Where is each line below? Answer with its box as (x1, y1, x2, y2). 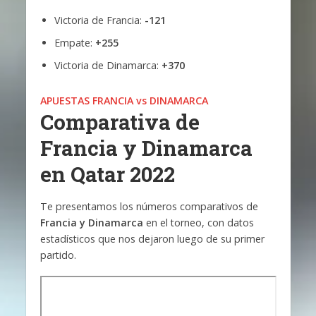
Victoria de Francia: (54, 13, 145, 27)
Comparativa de (39, 107, 200, 135)
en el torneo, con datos (142, 215, 254, 229)
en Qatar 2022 (39, 159, 175, 188)
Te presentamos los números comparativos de (39, 199, 258, 213)
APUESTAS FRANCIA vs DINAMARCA (39, 93, 208, 107)
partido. (39, 248, 76, 262)
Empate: (54, 35, 95, 49)
